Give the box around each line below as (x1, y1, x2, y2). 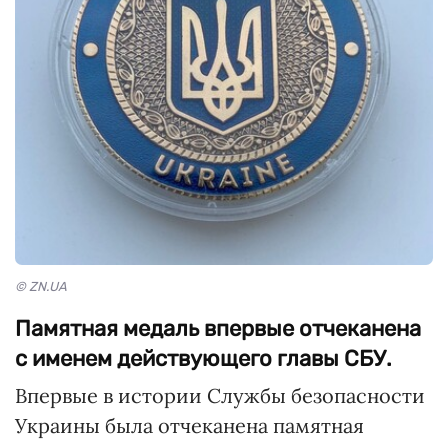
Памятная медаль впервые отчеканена (15, 315, 421, 343)
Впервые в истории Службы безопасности (15, 383, 425, 409)
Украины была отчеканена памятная (15, 413, 364, 439)
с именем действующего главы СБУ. (15, 345, 392, 373)
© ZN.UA (15, 279, 67, 295)
